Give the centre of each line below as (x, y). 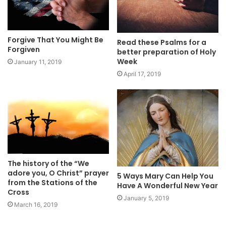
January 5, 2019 (146, 198)
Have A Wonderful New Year (167, 185)
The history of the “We (48, 163)
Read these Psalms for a (162, 43)
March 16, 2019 (36, 204)
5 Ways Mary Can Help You (165, 176)
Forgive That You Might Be (55, 40)
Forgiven (24, 49)
